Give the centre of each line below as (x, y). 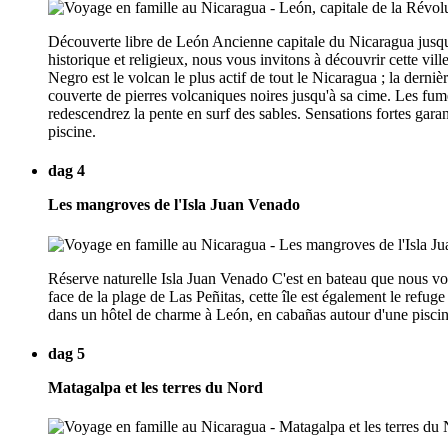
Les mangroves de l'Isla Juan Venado (174, 205)
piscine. (72, 131)
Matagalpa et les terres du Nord (155, 387)
